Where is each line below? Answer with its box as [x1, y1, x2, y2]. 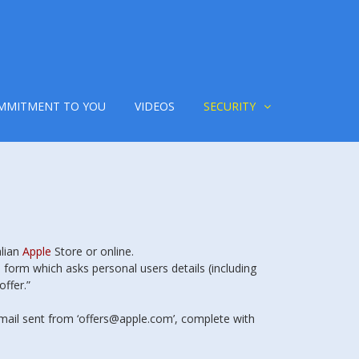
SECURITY [204, 99, 256, 114]
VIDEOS [135, 99, 175, 114]
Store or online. [50, 244, 134, 259]
